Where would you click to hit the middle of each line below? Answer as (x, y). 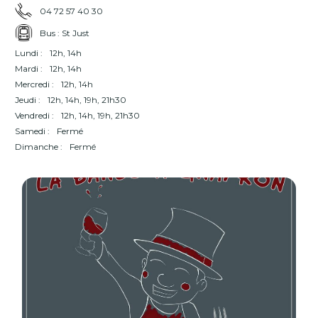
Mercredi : (34, 84)
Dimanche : (39, 147)
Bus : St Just (65, 33)
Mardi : (29, 68)
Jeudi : (28, 100)
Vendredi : (34, 115)
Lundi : (29, 53)
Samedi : (32, 131)
